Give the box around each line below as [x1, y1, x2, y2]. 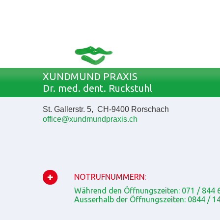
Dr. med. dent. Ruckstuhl [43, 82, 152, 94]
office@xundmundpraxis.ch [43, 115, 137, 123]
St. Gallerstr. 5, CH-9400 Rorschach [43, 105, 169, 113]
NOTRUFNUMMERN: [74, 172, 146, 181]
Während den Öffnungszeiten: [74, 186, 182, 195]
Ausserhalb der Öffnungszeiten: [74, 195, 188, 204]
